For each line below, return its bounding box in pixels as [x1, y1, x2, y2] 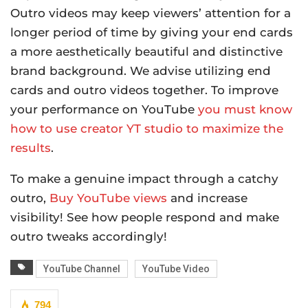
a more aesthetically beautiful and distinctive [10, 44, 283, 58]
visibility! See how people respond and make [10, 210, 279, 224]
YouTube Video [142, 263, 210, 274]
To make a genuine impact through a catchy [10, 171, 278, 186]
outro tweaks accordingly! [10, 229, 167, 243]
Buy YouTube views [49, 190, 167, 205]
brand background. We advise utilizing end [10, 63, 271, 78]
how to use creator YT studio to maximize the [10, 121, 283, 135]
